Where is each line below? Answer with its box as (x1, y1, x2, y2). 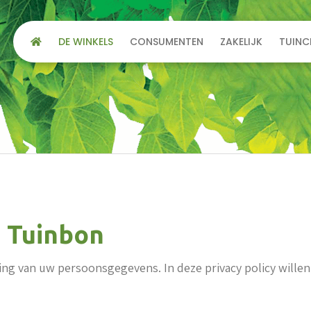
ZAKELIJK (219, 35, 262, 49)
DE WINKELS (58, 35, 113, 49)
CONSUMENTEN (129, 35, 203, 49)
